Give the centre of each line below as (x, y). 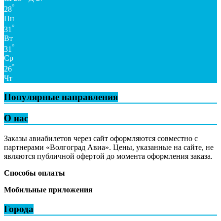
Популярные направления (61, 97)
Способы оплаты (35, 173)
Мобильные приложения (48, 189)
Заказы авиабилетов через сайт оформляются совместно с (101, 138)
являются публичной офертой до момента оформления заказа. (108, 156)
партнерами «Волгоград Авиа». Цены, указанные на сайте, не (109, 147)
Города (19, 209)
